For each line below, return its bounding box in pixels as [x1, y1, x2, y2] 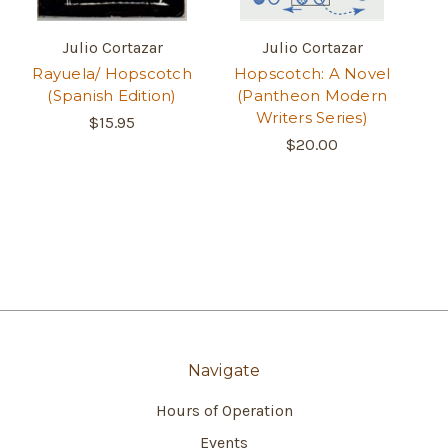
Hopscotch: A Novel [233, 64, 391, 84]
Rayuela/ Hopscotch [32, 64, 192, 84]
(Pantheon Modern [237, 86, 387, 106]
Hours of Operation [155, 401, 293, 421]
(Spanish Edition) [47, 86, 177, 106]
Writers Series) [256, 108, 368, 128]
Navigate [187, 361, 261, 381]
